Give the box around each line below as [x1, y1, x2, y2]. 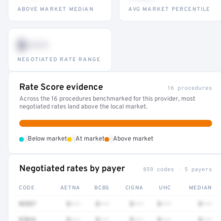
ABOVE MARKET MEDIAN [17, 6, 94, 13]
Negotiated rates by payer [19, 163, 125, 175]
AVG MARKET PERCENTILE [128, 6, 211, 13]
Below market [28, 135, 67, 143]
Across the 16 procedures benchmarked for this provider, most [19, 95, 195, 103]
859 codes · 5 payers [143, 165, 212, 173]
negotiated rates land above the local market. [19, 103, 147, 111]
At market [75, 135, 105, 143]
